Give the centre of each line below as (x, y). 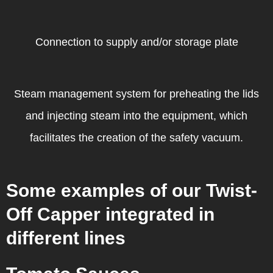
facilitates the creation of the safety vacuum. (136, 137)
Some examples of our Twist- (132, 190)
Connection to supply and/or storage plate (136, 42)
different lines (66, 238)
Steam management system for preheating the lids (136, 94)
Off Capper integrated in (110, 214)
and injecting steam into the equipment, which (136, 115)
